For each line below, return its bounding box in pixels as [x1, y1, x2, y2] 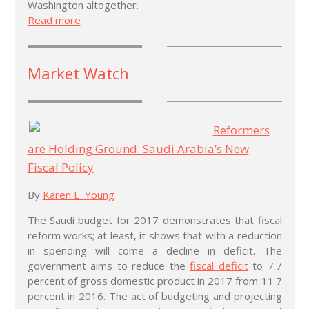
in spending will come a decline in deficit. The [27, 243, 282, 257]
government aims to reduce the [27, 258, 190, 272]
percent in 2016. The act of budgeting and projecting [27, 288, 282, 303]
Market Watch [27, 62, 129, 83]
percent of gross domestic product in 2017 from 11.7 [27, 273, 282, 288]
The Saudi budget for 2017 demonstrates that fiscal [27, 212, 282, 227]
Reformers [212, 121, 270, 138]
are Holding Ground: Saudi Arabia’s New [27, 140, 249, 157]
